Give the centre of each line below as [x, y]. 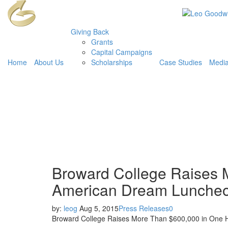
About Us [49, 62]
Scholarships [112, 62]
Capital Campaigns [122, 52]
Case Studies [181, 62]
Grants [102, 42]
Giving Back [90, 32]
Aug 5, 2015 [99, 208]
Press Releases [144, 208]
